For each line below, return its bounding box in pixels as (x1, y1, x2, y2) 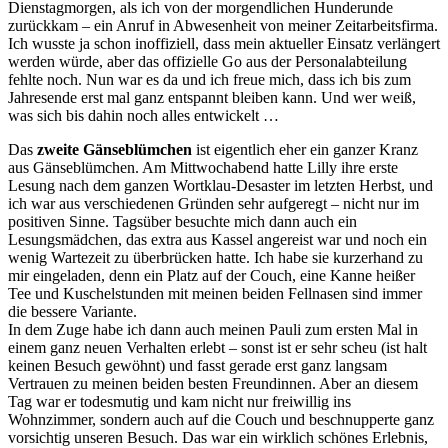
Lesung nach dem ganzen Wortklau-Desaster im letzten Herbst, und (8, 176, 433, 194)
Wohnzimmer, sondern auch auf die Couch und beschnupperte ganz (8, 410, 434, 428)
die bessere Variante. (8, 302, 137, 320)
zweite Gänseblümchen (37, 140, 192, 158)
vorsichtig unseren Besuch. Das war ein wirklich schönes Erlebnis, (8, 428, 428, 446)
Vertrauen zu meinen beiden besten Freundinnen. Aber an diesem (8, 374, 418, 392)
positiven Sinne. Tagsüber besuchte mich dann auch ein (8, 212, 357, 230)
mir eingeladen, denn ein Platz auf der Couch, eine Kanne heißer (8, 266, 415, 284)
